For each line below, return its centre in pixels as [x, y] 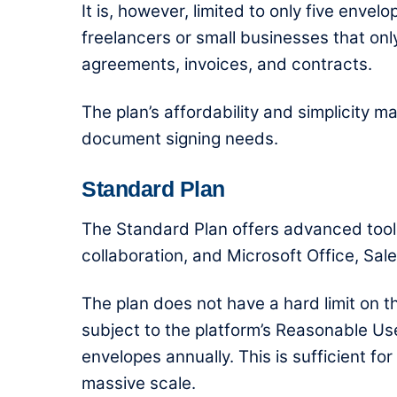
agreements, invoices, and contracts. [227, 64]
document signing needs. [180, 138]
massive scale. [139, 384]
